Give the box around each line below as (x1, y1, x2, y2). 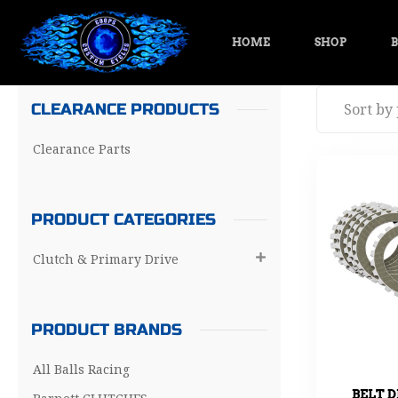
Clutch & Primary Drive (33, 251, 179, 267)
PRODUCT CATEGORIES (31, 210, 216, 229)
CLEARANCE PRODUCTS (31, 99, 219, 119)
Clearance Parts (33, 140, 131, 157)
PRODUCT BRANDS (31, 320, 182, 339)
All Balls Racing (33, 361, 130, 378)
